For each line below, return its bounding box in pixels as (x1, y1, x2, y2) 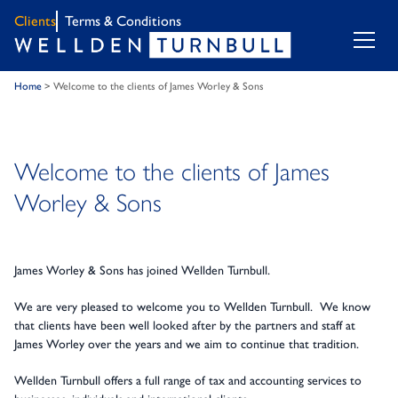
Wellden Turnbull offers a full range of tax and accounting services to (14, 373, 362, 388)
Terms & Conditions (65, 12, 181, 29)
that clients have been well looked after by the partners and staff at (14, 318, 355, 333)
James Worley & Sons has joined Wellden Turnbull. (14, 263, 270, 278)
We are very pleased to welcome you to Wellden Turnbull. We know (14, 299, 370, 314)
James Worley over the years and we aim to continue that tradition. (14, 337, 359, 352)
